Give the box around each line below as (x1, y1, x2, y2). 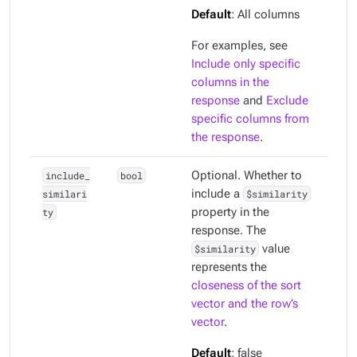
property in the (191, 206, 269, 219)
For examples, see (191, 39, 288, 53)
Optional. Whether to (191, 169, 302, 182)
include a (191, 187, 243, 201)
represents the (191, 261, 267, 274)
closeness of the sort (191, 279, 301, 292)
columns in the (191, 76, 269, 89)
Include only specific (191, 57, 300, 71)
